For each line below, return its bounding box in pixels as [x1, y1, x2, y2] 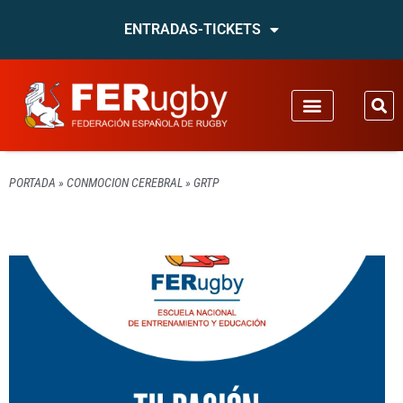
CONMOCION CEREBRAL [67, 175, 183, 190]
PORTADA [9, 175, 56, 190]
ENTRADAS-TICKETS [124, 21, 261, 38]
